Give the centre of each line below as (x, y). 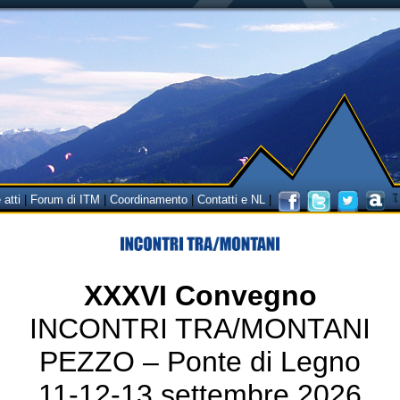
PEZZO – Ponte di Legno (200, 362)
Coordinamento (149, 200)
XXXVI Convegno (200, 296)
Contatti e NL (231, 200)
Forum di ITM (65, 200)
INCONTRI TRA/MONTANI (200, 329)
